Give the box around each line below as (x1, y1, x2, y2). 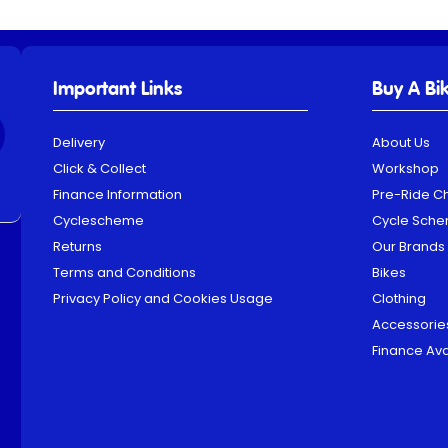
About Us (371, 133, 430, 153)
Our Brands (371, 237, 445, 257)
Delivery (53, 133, 106, 153)
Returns (53, 237, 103, 257)
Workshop (371, 159, 439, 179)
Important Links (53, 79, 183, 99)
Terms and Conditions (53, 263, 197, 283)
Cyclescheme (53, 211, 145, 231)
